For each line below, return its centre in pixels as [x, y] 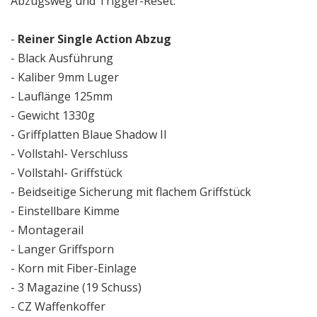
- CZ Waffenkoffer [58, 306]
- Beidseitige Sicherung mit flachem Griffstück [131, 191]
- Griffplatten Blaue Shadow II [89, 134]
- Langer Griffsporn [62, 249]
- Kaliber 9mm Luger [65, 77]
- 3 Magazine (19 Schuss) [76, 287]
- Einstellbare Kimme [65, 211]
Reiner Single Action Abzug [96, 39]
